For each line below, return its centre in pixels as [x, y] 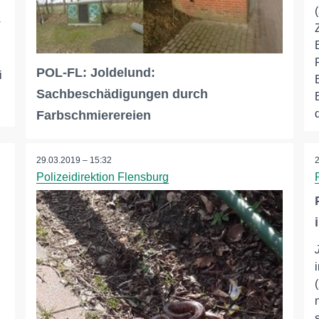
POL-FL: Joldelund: [95, 73]
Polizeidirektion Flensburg [102, 177]
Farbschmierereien [93, 116]
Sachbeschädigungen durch [122, 94]
